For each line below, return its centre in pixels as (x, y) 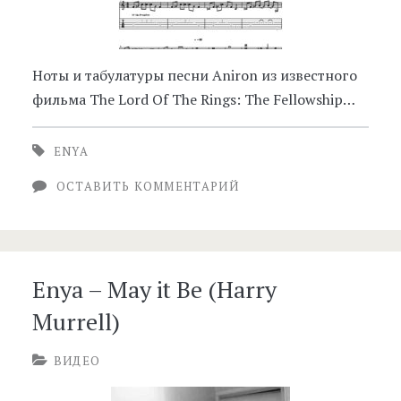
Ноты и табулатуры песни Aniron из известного (194, 75)
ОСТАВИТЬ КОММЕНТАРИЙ (147, 186)
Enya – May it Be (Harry (154, 289)
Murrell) (76, 321)
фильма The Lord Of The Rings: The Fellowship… (193, 99)
